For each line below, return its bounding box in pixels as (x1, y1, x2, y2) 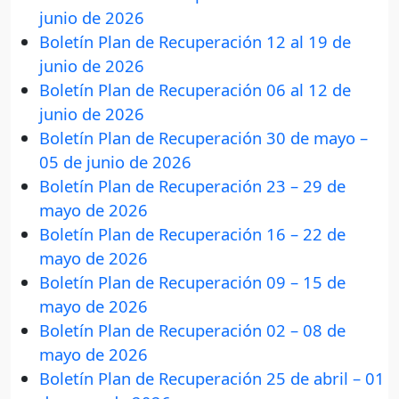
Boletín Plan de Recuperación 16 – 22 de (39, 223, 346, 246)
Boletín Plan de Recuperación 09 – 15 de (39, 271, 346, 294)
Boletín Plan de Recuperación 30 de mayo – (39, 126, 368, 150)
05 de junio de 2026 (39, 151, 191, 174)
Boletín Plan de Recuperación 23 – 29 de (39, 175, 346, 198)
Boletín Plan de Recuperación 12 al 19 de (39, 30, 351, 53)
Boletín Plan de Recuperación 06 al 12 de (39, 78, 351, 102)
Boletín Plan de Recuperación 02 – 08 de (39, 319, 346, 342)
